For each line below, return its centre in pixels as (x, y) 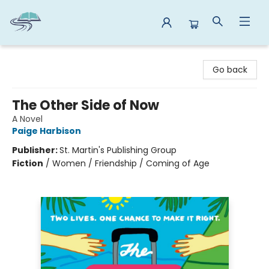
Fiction (28, 163)
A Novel (27, 119)
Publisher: (36, 150)
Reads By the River (47, 56)
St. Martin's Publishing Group (118, 150)
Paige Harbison (47, 131)
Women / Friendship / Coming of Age (131, 163)
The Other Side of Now (86, 105)
